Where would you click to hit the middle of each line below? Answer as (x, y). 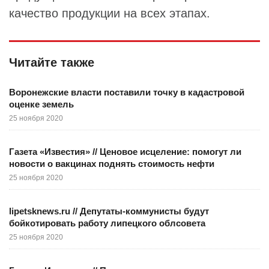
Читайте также (52, 62)
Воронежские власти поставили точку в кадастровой (127, 92)
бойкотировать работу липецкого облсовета (107, 223)
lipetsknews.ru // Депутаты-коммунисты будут (109, 211)
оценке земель (41, 104)
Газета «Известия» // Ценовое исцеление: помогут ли (125, 151)
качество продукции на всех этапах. (110, 13)
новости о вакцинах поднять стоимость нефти (112, 163)
